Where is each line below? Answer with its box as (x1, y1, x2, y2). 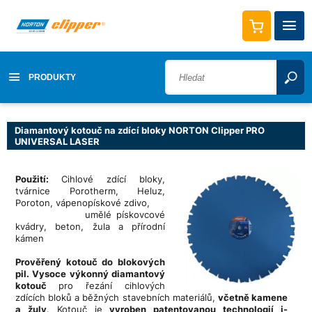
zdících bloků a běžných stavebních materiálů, (15, 291, 218, 303)
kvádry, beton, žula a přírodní (15, 220, 165, 232)
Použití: (15, 173, 61, 185)
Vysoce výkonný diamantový (32, 267, 166, 279)
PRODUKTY (29, 72, 77, 83)
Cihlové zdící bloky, (61, 173, 165, 185)
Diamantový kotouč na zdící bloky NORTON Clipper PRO (15, 124, 265, 136)
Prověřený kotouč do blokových (15, 256, 165, 267)
